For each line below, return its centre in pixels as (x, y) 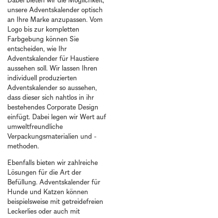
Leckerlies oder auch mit (44, 211)
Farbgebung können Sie (43, 38)
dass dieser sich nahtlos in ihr (51, 97)
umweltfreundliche (35, 126)
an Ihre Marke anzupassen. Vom (55, 19)
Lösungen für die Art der (44, 172)
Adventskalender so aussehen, (52, 87)
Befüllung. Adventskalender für (54, 182)
